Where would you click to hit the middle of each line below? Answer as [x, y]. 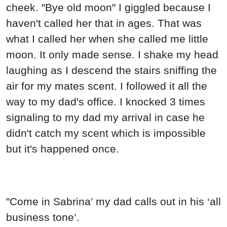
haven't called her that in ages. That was [104, 23]
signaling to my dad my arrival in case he [105, 118]
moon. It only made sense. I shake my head [112, 55]
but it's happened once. [63, 149]
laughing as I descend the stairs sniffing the [111, 70]
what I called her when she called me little [107, 39]
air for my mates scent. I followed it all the [107, 86]
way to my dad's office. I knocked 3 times [106, 102]
